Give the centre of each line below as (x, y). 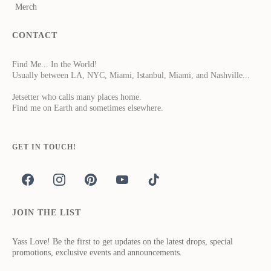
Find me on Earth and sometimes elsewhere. (88, 108)
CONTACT (35, 36)
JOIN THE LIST (47, 213)
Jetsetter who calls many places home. (77, 97)
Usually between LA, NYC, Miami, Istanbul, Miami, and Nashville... (131, 76)
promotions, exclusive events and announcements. (97, 253)
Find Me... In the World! (55, 65)
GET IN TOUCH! (44, 147)
